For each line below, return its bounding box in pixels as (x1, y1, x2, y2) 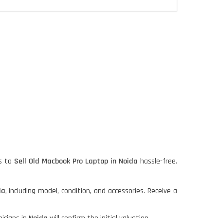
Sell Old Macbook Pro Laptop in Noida (11, 156, 138, 166)
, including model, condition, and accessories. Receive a (5, 185, 178, 196)
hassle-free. (137, 156, 178, 166)
